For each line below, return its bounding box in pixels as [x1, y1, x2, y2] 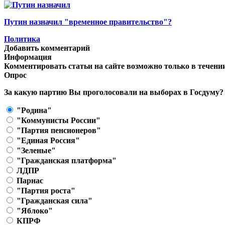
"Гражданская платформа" [15, 156, 117, 165]
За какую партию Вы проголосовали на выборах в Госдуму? [4, 87, 223, 96]
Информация [4, 52, 52, 61]
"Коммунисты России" [15, 116, 100, 125]
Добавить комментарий [4, 43, 90, 52]
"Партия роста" [15, 186, 75, 195]
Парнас [15, 176, 43, 185]
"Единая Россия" [15, 136, 80, 145]
